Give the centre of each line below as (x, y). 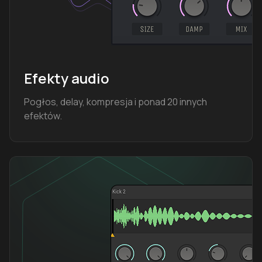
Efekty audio (67, 78)
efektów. (43, 116)
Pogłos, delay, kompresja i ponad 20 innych (116, 101)
